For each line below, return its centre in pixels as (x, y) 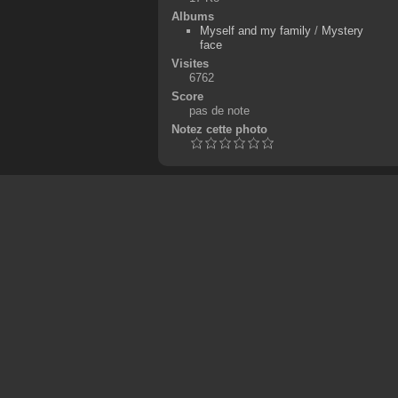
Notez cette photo (219, 129)
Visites (190, 63)
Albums (192, 16)
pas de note (219, 110)
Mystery (343, 30)
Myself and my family (256, 30)
